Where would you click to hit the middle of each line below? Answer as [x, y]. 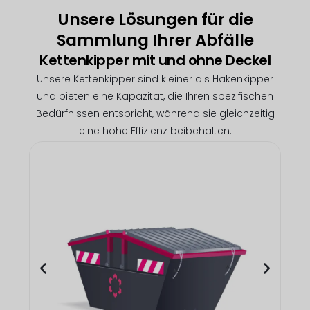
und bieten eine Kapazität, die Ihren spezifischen [155, 96]
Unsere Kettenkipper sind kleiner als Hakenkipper [155, 79]
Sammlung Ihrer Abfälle [155, 40]
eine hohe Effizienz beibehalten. [155, 130]
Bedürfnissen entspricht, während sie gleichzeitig [155, 113]
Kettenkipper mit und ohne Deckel [155, 60]
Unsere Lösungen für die [155, 19]
